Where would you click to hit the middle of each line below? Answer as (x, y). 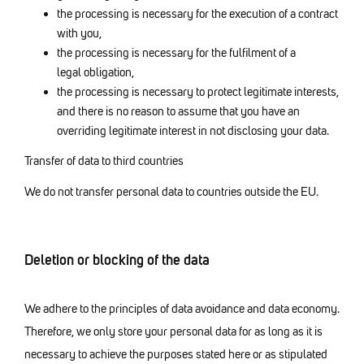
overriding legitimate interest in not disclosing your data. (193, 131)
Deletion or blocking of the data (117, 260)
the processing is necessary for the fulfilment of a (176, 53)
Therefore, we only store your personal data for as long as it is (173, 331)
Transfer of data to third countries (104, 160)
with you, (79, 34)
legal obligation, (95, 73)
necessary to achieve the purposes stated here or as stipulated (176, 354)
